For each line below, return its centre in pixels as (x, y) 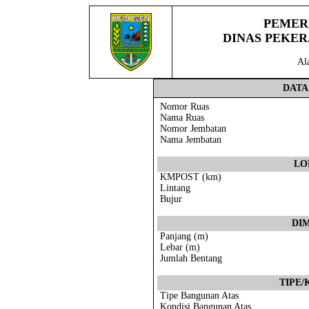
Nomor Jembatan (192, 129)
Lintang (174, 188)
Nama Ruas (181, 118)
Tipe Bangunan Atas (198, 296)
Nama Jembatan (189, 140)
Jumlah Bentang (190, 258)
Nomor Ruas (183, 107)
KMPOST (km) (189, 177)
